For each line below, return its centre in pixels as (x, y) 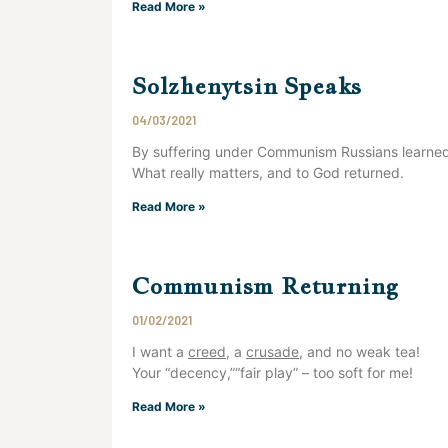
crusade (272, 351)
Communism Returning (266, 285)
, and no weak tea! (359, 351)
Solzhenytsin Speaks (247, 85)
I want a (160, 351)
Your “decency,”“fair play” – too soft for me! (272, 372)
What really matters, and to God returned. (268, 172)
